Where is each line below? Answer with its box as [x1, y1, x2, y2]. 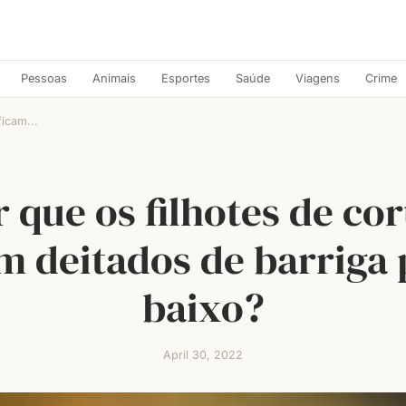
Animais [92, 72, 136, 85]
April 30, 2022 [163, 348, 243, 362]
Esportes [161, 72, 210, 85]
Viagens [295, 72, 340, 85]
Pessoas [21, 72, 67, 85]
